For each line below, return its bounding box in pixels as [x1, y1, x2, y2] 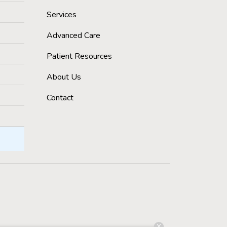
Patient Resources [47, 51, 112, 62]
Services [47, 9, 77, 21]
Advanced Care [47, 30, 100, 42]
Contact [47, 92, 73, 104]
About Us [47, 71, 81, 83]
